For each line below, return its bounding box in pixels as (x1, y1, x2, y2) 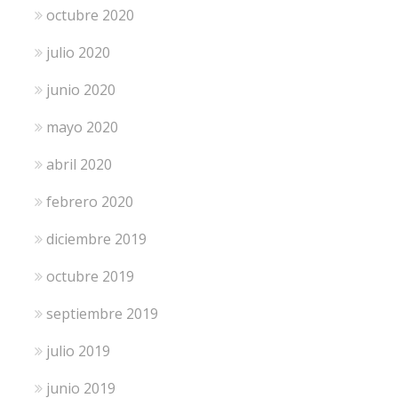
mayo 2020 (45, 116, 118, 137)
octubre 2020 (45, 4, 134, 25)
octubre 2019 (45, 266, 134, 286)
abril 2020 (45, 154, 112, 174)
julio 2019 (45, 340, 110, 361)
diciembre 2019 (45, 228, 147, 249)
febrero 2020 (45, 191, 133, 211)
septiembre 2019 (45, 303, 158, 323)
